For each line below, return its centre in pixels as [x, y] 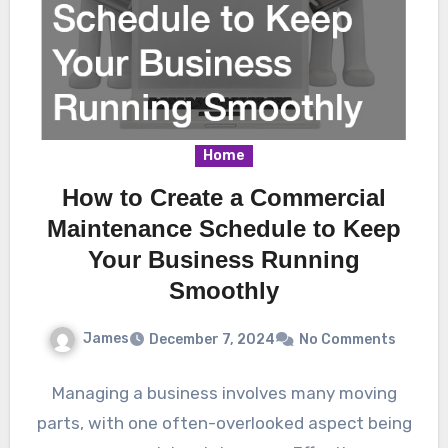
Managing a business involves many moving [224, 392]
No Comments [347, 339]
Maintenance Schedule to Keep [224, 228]
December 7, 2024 [211, 339]
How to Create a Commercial [224, 197]
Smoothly [224, 290]
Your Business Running [224, 259]
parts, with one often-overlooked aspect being [224, 422]
